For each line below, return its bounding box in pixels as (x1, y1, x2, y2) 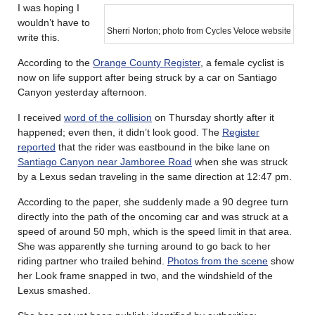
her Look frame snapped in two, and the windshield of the (18, 269, 273, 281)
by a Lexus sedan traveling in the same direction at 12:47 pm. (18, 170, 292, 182)
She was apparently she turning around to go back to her (18, 240, 271, 252)
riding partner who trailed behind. (18, 255, 167, 266)
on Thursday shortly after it (152, 111, 274, 123)
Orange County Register (93, 56, 200, 68)
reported (18, 141, 56, 153)
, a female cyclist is (200, 56, 284, 68)
